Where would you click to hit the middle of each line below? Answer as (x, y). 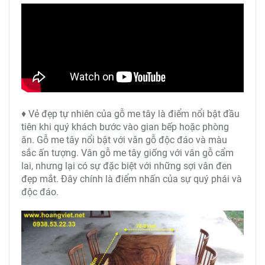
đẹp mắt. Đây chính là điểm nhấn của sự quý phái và (132, 179)
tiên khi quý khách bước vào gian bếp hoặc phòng (125, 127)
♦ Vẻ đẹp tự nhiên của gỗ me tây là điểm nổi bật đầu (130, 114)
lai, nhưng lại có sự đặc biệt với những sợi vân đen (127, 166)
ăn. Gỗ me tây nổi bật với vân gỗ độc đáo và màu (124, 140)
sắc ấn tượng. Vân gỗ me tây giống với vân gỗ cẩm (127, 153)
